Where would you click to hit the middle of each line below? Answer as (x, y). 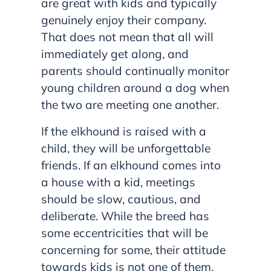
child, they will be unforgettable (126, 148)
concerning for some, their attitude (133, 250)
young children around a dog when (135, 87)
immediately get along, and (115, 54)
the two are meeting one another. (130, 104)
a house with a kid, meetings (118, 182)
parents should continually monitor (135, 70)
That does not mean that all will (127, 37)
